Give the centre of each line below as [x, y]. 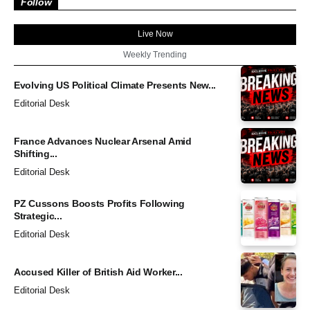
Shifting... [36, 153]
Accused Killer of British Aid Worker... [98, 272]
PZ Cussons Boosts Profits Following [100, 203]
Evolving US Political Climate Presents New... [115, 85]
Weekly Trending [155, 55]
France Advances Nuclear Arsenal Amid [103, 141]
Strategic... [38, 216]
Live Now [155, 34]
